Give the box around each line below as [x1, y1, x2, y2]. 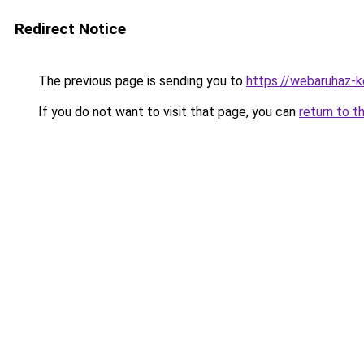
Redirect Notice [15, 19, 126, 38]
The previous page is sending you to [35, 73, 246, 89]
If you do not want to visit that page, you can [35, 104, 299, 119]
